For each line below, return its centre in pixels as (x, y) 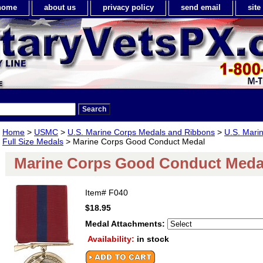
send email (201, 7)
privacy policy (128, 7)
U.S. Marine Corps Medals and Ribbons (141, 132)
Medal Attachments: (126, 224)
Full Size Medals (33, 141)
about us (60, 7)
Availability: (112, 239)
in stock (153, 239)
